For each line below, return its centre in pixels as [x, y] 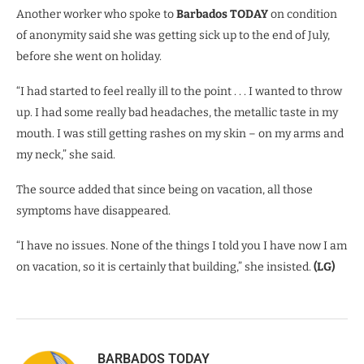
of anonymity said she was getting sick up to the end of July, [173, 36]
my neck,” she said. [66, 155]
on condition [303, 15]
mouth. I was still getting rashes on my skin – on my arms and [180, 134]
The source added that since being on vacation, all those [165, 190]
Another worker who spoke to [96, 15]
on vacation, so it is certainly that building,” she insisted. [165, 267]
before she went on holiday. [89, 57]
